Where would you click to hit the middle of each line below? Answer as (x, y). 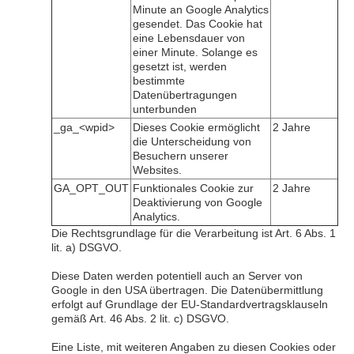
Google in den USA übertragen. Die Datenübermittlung (187, 290)
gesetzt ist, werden (180, 66)
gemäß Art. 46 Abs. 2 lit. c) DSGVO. (140, 318)
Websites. (157, 170)
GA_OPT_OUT (91, 188)
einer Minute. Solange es (195, 52)
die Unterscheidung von (192, 141)
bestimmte (159, 81)
